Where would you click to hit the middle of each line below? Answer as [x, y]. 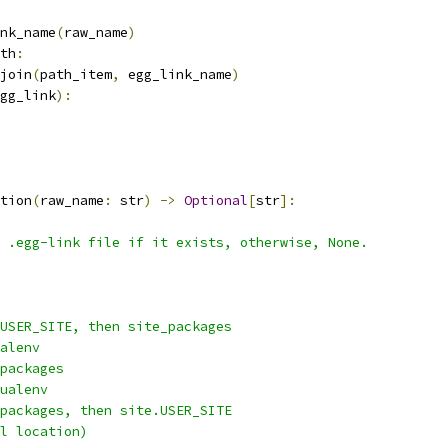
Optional [216, 200]
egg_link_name [176, 74]
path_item [76, 74]
